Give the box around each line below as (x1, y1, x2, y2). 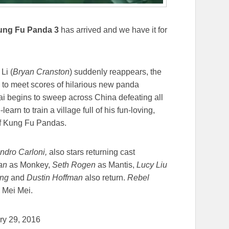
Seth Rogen (52, 160, 98, 169)
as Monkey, (9, 160, 52, 169)
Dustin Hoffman (25, 173, 85, 182)
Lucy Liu (136, 160, 167, 169)
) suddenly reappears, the (70, 67, 162, 76)
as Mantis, (98, 160, 136, 169)
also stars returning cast (49, 147, 135, 156)
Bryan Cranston (13, 67, 70, 76)
